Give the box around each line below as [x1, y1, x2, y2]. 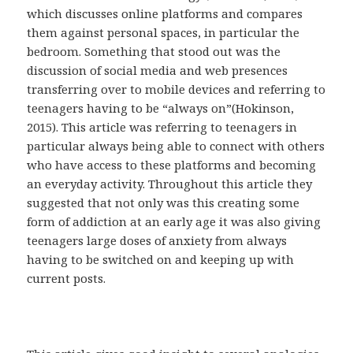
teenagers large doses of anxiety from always [27, 232, 288, 249]
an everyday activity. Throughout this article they [27, 176, 313, 192]
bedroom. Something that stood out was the [27, 43, 281, 60]
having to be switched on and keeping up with [27, 251, 295, 268]
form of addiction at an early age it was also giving [27, 214, 321, 230]
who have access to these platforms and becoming [27, 157, 317, 173]
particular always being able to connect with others [27, 138, 325, 154]
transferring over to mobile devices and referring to [27, 81, 326, 98]
